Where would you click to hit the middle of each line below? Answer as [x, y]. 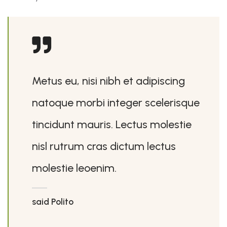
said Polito [52, 202]
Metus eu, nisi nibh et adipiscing [108, 80]
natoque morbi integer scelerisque [116, 102]
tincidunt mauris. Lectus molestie [111, 124]
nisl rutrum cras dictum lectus [104, 146]
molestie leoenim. [74, 167]
